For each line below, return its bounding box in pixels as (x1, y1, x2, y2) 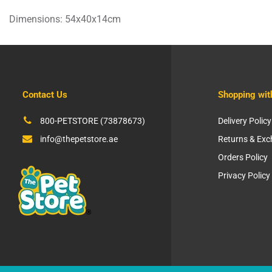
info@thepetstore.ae (40, 134, 118, 144)
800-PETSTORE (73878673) (40, 116, 145, 126)
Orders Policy (217, 152, 268, 163)
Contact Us (22, 89, 67, 101)
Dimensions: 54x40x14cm (9, 13, 121, 25)
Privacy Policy (217, 171, 270, 181)
